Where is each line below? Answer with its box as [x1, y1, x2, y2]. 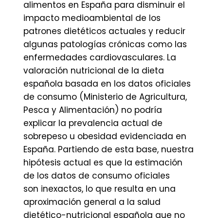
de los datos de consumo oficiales [23, 170, 170, 182]
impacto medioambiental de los [23, 12, 161, 24]
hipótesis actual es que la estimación [23, 157, 182, 168]
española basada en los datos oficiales [23, 78, 191, 90]
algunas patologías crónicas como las [23, 38, 187, 50]
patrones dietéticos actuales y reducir [23, 25, 185, 37]
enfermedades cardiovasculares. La [23, 52, 176, 63]
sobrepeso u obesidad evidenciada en [23, 130, 186, 142]
